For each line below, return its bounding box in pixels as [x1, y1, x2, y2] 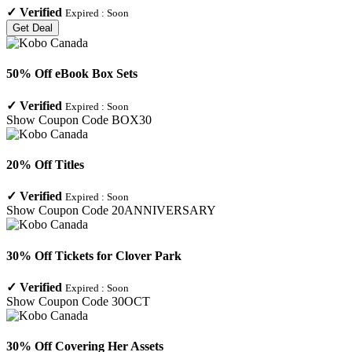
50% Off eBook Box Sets [6, 67, 137, 81]
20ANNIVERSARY [112, 203, 216, 218]
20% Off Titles [6, 157, 84, 171]
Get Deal [13, 22, 53, 35]
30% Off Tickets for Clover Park [6, 248, 181, 262]
